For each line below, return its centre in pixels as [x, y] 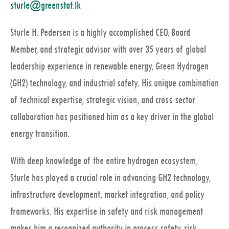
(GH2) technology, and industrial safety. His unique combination [114, 83]
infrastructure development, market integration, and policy [107, 195]
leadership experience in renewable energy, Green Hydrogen [109, 66]
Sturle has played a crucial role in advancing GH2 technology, [110, 178]
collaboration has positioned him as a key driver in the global [112, 117]
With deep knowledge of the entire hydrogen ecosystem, [104, 161]
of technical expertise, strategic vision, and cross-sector [103, 100]
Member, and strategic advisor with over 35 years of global [108, 50]
